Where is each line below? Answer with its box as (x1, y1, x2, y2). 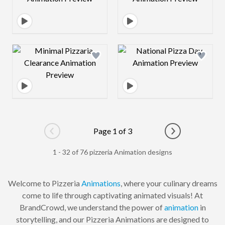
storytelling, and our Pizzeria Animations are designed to (16, 214, 209, 224)
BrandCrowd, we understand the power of (19, 202, 164, 212)
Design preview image (59, 45, 135, 55)
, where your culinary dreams (120, 178, 217, 188)
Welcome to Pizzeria (8, 178, 81, 188)
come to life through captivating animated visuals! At (22, 190, 203, 200)
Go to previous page (51, 131, 121, 141)
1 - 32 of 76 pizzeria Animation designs (53, 148, 172, 156)
